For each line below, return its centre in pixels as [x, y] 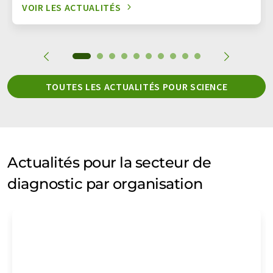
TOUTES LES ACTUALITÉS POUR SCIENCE [136, 86]
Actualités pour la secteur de [109, 162]
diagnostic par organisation [105, 183]
